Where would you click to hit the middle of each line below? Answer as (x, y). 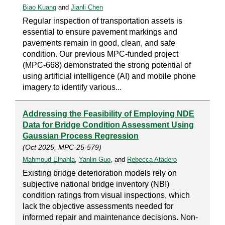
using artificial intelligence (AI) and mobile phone (109, 76)
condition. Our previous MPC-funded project (100, 54)
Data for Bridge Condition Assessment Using (108, 125)
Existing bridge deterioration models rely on (100, 173)
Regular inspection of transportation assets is (102, 21)
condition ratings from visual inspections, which (106, 195)
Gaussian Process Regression (81, 136)
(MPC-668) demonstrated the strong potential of (107, 65)
